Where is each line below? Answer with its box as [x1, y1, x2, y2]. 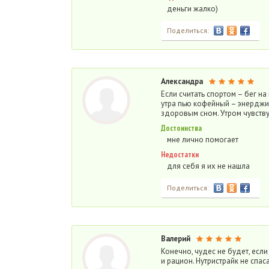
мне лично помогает [167, 134, 238, 145]
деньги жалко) [167, 4, 218, 14]
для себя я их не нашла [167, 161, 250, 171]
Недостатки [161, 150, 199, 160]
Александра [161, 76, 203, 86]
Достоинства [161, 123, 202, 133]
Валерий [161, 234, 190, 244]
